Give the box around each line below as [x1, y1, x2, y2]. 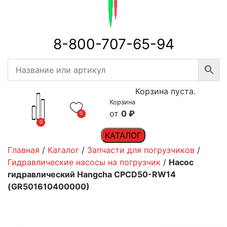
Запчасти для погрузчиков [87, 145, 195, 155]
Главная [8, 145, 40, 155]
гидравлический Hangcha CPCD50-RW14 [8, 169, 176, 179]
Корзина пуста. [135, 86, 196, 96]
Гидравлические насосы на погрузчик [8, 157, 161, 167]
